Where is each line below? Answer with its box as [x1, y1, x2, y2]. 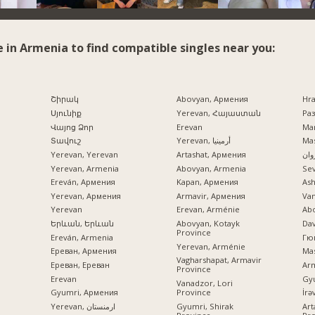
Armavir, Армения [176, 190, 245, 201]
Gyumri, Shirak [176, 300, 233, 311]
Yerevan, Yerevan [50, 148, 118, 160]
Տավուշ [50, 135, 81, 146]
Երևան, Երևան [50, 218, 114, 229]
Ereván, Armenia [50, 231, 113, 243]
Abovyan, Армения [176, 94, 248, 105]
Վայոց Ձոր [50, 121, 94, 132]
